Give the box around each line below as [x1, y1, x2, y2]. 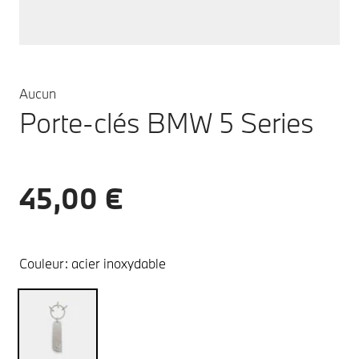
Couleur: [19, 255, 68, 272]
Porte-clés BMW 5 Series [19, 105, 314, 140]
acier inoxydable [71, 255, 166, 272]
